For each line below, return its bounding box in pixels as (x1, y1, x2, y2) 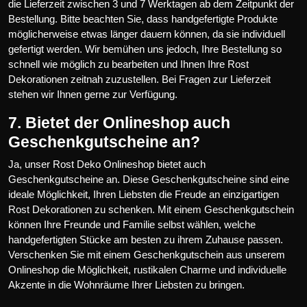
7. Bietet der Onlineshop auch (8, 113, 230, 132)
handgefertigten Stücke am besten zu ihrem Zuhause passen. (8, 233, 283, 245)
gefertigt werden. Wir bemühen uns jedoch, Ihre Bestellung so (8, 42, 282, 55)
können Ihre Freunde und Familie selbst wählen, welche (8, 218, 256, 230)
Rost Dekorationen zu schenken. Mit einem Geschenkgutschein (8, 203, 294, 215)
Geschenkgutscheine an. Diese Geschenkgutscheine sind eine (8, 173, 289, 185)
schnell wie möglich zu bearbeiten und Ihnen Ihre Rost (8, 58, 249, 70)
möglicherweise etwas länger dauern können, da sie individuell (8, 27, 285, 40)
